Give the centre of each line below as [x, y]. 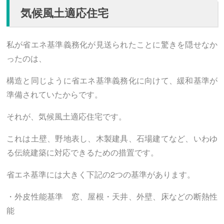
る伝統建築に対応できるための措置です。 [82, 152]
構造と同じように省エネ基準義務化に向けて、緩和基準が [112, 80]
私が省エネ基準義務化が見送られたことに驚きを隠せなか [112, 44]
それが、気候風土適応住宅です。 [66, 116]
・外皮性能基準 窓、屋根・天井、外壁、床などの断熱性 [112, 196]
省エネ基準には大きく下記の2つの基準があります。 [101, 174]
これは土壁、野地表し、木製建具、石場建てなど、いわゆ [112, 138]
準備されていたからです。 [54, 94]
